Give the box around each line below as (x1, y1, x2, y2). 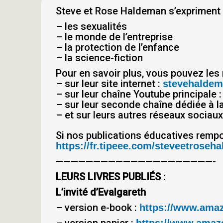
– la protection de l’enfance (56, 41, 179, 53)
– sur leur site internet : (56, 78, 163, 90)
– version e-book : (56, 202, 139, 214)
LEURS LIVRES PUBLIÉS (56, 171, 161, 183)
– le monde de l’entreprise (56, 31, 173, 43)
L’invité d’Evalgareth (56, 186, 146, 198)
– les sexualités (56, 20, 127, 32)
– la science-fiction (56, 52, 143, 64)
